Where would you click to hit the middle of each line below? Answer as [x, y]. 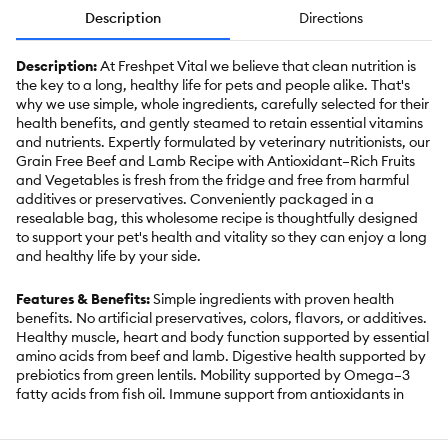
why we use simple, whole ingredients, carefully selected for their [222, 104]
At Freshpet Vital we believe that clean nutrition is [258, 66]
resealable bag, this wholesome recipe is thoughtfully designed [217, 218]
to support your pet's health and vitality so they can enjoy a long [221, 237]
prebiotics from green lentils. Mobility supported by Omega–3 [213, 375]
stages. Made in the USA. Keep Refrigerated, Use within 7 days [216, 432]
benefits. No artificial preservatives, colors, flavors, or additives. [221, 318]
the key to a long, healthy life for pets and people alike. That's [213, 85]
